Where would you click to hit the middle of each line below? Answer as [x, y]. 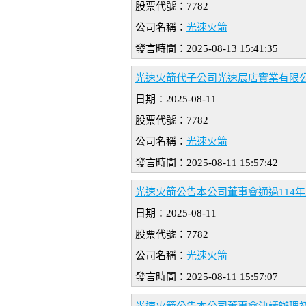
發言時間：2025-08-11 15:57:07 [207, 277]
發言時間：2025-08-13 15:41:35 [207, 49]
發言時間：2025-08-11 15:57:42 [207, 163]
